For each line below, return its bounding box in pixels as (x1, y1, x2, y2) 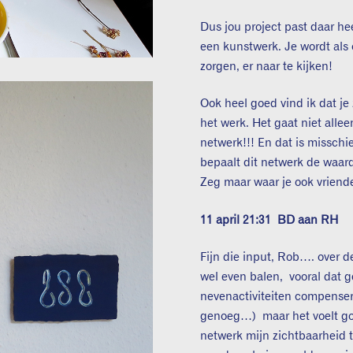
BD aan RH (277, 214, 339, 226)
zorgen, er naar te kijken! (200, 60, 333, 72)
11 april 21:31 (200, 214, 278, 226)
